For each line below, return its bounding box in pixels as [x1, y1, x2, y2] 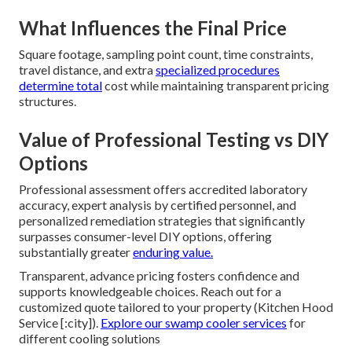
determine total [19, 78, 102, 93]
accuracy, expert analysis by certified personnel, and [19, 197, 296, 212]
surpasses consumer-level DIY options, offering [19, 229, 272, 244]
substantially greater [19, 244, 133, 259]
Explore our [101, 315, 165, 330]
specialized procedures [156, 62, 280, 77]
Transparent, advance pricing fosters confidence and [19, 268, 299, 283]
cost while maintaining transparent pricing [102, 78, 329, 93]
